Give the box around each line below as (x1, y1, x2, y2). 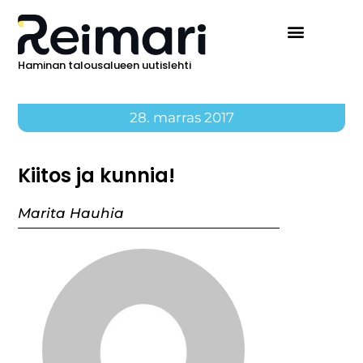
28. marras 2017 (129, 109, 234, 126)
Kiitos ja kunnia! (18, 162, 176, 190)
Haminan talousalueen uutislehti (18, 58, 192, 74)
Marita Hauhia (18, 205, 125, 222)
